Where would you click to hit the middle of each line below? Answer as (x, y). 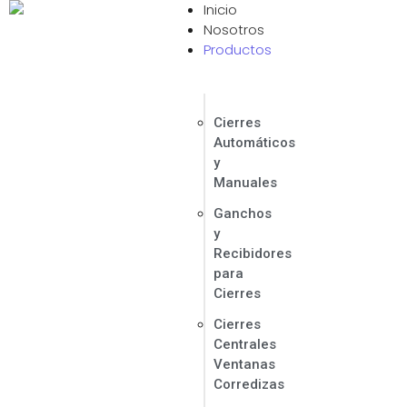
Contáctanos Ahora (295, 27)
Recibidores (253, 253)
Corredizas (249, 384)
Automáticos (255, 143)
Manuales (246, 183)
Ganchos (243, 213)
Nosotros (234, 30)
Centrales (245, 344)
